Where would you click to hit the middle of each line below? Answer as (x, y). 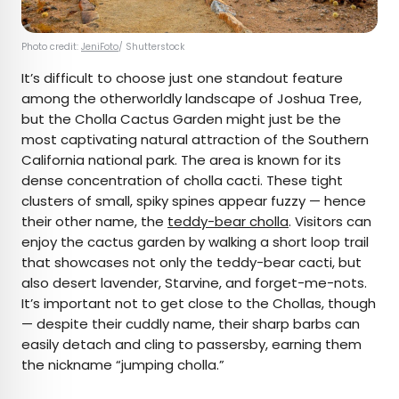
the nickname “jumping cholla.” (125, 365)
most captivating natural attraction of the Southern (195, 140)
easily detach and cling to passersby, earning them (191, 345)
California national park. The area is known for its (181, 160)
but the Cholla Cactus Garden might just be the (181, 119)
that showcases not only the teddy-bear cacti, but (191, 263)
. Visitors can (330, 222)
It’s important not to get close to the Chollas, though (199, 304)
